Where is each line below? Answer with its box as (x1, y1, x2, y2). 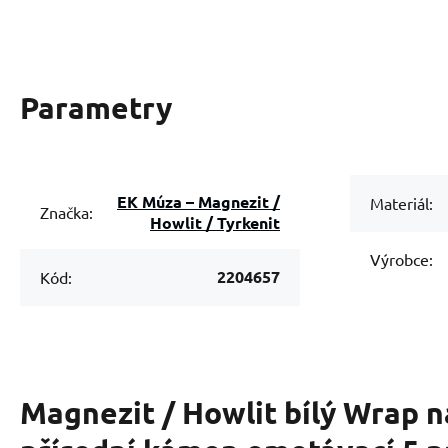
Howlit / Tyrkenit (150, 211, 280, 233)
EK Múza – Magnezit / (117, 190, 198, 212)
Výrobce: (370, 249, 433, 270)
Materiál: (370, 193, 433, 214)
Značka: (40, 201, 93, 222)
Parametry (20, 88, 172, 126)
